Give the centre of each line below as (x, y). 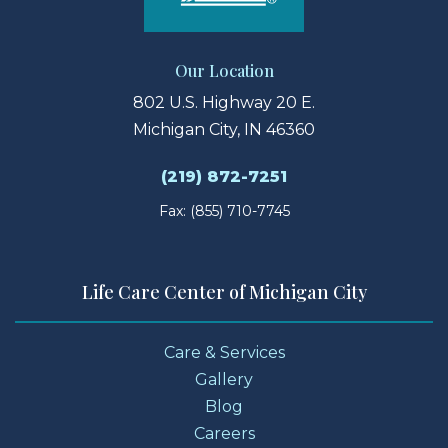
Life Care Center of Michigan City (224, 292)
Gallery (224, 380)
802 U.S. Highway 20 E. (224, 103)
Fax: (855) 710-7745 (224, 211)
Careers (224, 434)
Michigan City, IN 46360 (224, 130)
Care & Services (224, 353)
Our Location (224, 71)
